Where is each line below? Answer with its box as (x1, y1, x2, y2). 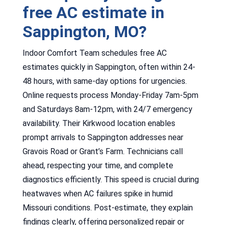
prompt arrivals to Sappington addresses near (22, 132, 183, 142)
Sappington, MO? (22, 22, 147, 41)
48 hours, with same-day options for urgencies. (22, 76, 187, 86)
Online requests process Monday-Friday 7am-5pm (22, 90, 198, 100)
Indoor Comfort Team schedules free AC (22, 48, 167, 58)
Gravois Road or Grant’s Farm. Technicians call (22, 146, 183, 156)
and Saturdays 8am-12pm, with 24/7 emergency (22, 104, 192, 114)
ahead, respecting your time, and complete (22, 160, 173, 170)
